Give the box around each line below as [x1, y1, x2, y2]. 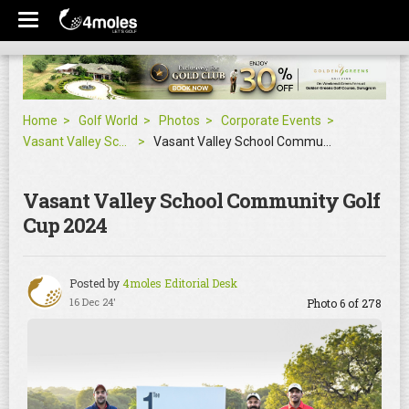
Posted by [69, 275, 120, 290]
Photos [159, 112, 200, 128]
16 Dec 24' [69, 294, 116, 309]
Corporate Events [221, 112, 321, 128]
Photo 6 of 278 [307, 295, 382, 310]
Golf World [79, 112, 138, 128]
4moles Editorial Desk [120, 275, 237, 290]
